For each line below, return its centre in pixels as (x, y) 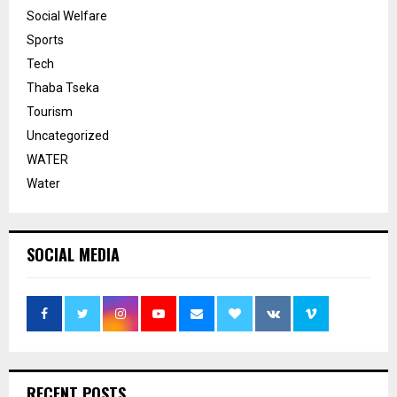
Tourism (50, 112)
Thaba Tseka (63, 88)
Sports (45, 40)
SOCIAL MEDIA (73, 255)
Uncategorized (68, 136)
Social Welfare (67, 16)
